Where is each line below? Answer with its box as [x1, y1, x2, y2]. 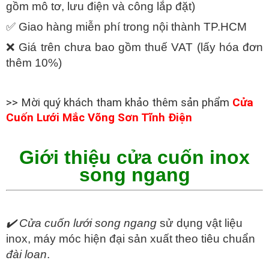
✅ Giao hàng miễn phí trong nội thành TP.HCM [6, 20, 247, 34]
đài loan [6, 248, 47, 261]
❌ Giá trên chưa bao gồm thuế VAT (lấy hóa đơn [6, 41, 263, 54]
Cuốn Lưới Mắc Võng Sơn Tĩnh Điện [6, 111, 192, 125]
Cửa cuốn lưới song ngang [19, 217, 157, 230]
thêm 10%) [6, 56, 62, 70]
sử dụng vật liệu [157, 217, 243, 230]
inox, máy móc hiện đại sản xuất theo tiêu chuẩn [6, 232, 255, 246]
